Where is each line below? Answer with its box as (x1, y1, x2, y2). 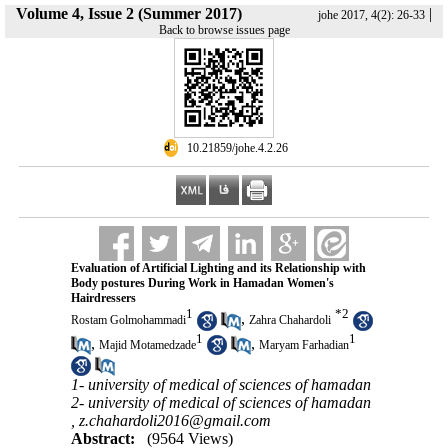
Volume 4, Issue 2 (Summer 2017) (16, 5, 242, 22)
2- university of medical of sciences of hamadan (70, 393, 371, 411)
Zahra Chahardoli (248, 313, 331, 328)
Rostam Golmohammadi (70, 313, 186, 328)
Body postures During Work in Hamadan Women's (70, 276, 334, 290)
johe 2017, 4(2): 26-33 (318, 8, 425, 22)
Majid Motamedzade (98, 337, 196, 352)
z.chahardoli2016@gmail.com (78, 411, 271, 429)
